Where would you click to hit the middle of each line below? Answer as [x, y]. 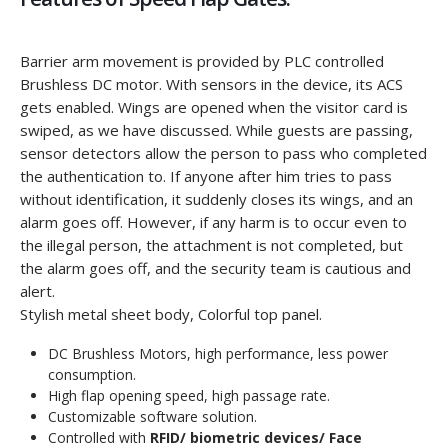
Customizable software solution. [152, 417]
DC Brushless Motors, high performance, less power [218, 354]
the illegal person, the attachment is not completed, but [211, 244]
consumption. [92, 375]
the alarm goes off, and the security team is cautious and [215, 267]
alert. [37, 290]
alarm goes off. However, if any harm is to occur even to [213, 221]
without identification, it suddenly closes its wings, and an [216, 198]
